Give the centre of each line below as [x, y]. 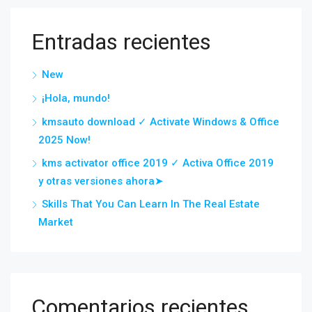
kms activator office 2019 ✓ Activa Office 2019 [158, 163]
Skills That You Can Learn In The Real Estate [151, 204]
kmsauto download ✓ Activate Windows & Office [161, 122]
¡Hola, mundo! [76, 99]
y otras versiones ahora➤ [101, 181]
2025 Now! [64, 140]
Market [56, 223]
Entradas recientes [121, 42]
